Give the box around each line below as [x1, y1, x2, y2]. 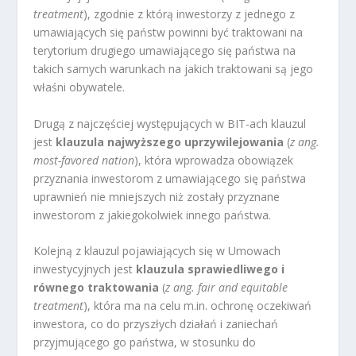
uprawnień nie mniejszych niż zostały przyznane [33, 188, 281, 204]
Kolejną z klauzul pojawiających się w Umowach [33, 243, 281, 259]
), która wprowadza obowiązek [134, 152, 294, 168]
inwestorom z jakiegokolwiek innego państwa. [33, 207, 272, 222]
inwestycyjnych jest [33, 261, 137, 277]
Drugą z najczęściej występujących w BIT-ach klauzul [33, 115, 307, 131]
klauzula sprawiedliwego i [136, 261, 285, 277]
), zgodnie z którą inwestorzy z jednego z [83, 6, 296, 22]
